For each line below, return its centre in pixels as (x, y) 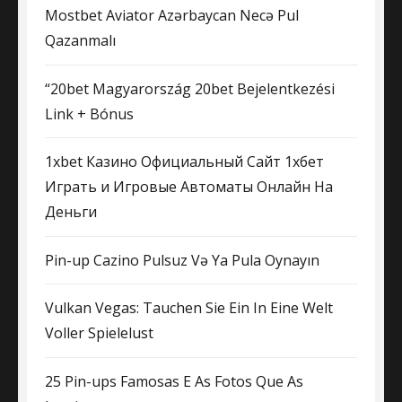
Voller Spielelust (99, 333)
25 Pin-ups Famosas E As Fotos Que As (174, 381)
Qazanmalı (80, 41)
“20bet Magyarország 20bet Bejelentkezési (190, 88)
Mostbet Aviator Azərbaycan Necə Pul (172, 16)
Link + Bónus (89, 114)
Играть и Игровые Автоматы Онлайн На (189, 187)
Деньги (71, 212)
